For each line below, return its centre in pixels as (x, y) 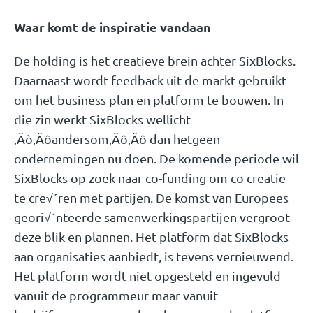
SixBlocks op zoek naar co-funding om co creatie (150, 178)
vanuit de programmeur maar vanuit (116, 296)
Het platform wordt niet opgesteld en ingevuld (147, 276)
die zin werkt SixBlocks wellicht (102, 119)
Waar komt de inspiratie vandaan (112, 27)
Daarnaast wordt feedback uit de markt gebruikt (150, 80)
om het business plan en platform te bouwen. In (149, 100)
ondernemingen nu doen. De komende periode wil (156, 159)
